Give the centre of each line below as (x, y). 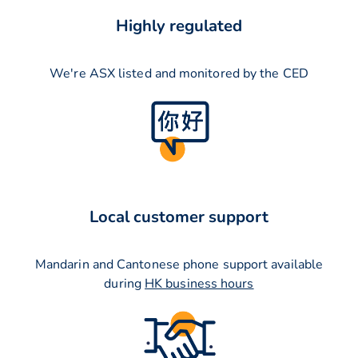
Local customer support (179, 217)
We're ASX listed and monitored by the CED (179, 74)
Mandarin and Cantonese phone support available (179, 265)
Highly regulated (179, 26)
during (125, 284)
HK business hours (199, 284)
